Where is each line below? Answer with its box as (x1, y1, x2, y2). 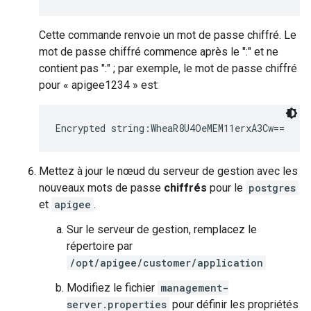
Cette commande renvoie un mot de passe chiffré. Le (39, 28, 296, 42)
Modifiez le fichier (67, 281, 158, 294)
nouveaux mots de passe (39, 181, 164, 194)
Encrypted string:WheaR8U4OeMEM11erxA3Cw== (56, 121, 285, 135)
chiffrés (164, 181, 207, 194)
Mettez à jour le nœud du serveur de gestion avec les (39, 165, 298, 178)
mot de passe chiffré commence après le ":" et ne (39, 45, 278, 58)
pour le (207, 181, 246, 194)
